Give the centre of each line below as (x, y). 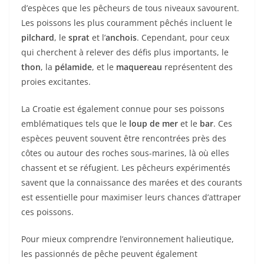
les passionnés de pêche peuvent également (109, 254)
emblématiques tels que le (75, 123)
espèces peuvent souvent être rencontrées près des (124, 138)
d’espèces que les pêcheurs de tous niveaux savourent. (130, 8)
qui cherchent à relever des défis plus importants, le (125, 52)
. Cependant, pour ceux (183, 37)
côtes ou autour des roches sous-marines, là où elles (125, 153)
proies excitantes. (56, 82)
